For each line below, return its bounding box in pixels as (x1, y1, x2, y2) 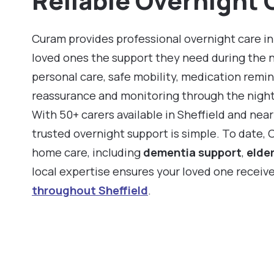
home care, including (32, 144, 143, 160)
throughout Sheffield (32, 182, 148, 198)
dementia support (143, 144, 242, 160)
